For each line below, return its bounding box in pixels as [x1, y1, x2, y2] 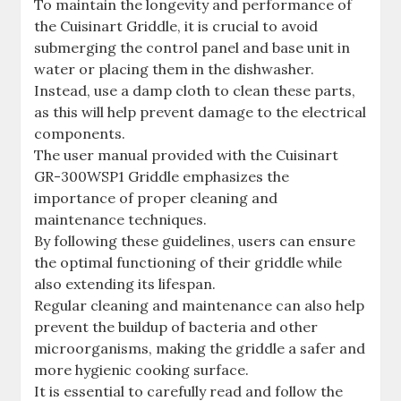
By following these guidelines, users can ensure [34, 232, 356, 250]
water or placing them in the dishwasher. [34, 60, 315, 78]
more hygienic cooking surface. [34, 361, 250, 379]
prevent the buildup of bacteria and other [34, 318, 319, 336]
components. [34, 124, 126, 142]
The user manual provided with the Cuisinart [34, 146, 339, 164]
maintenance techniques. [34, 210, 208, 228]
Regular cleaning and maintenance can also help [34, 296, 365, 314]
